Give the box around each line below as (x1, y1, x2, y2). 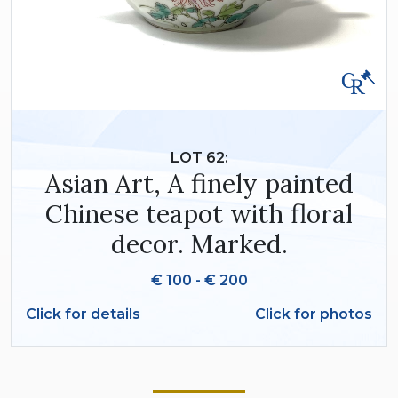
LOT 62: (170, 149, 228, 167)
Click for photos (255, 306, 372, 323)
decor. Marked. (110, 227, 288, 261)
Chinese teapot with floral (45, 197, 353, 231)
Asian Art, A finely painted (44, 167, 354, 201)
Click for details (26, 306, 140, 323)
